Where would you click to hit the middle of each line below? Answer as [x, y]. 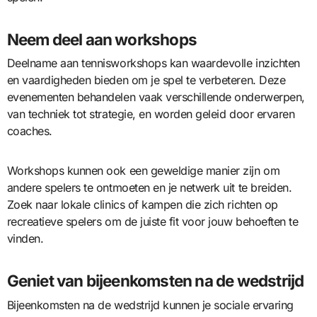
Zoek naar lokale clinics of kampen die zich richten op [142, 205]
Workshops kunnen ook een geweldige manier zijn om [143, 171]
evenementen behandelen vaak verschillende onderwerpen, [156, 97]
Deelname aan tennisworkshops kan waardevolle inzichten [153, 63]
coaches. [29, 131]
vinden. [25, 239]
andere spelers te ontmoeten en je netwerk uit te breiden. [149, 188]
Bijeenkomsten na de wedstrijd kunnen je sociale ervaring [150, 305]
